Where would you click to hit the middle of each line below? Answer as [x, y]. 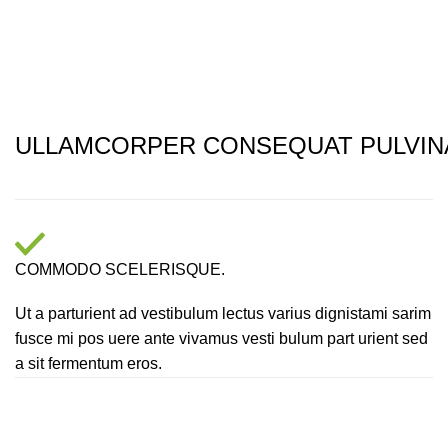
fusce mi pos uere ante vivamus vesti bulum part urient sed [221, 339]
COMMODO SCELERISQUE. [120, 270]
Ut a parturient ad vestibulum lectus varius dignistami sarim [223, 314]
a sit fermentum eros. [88, 364]
